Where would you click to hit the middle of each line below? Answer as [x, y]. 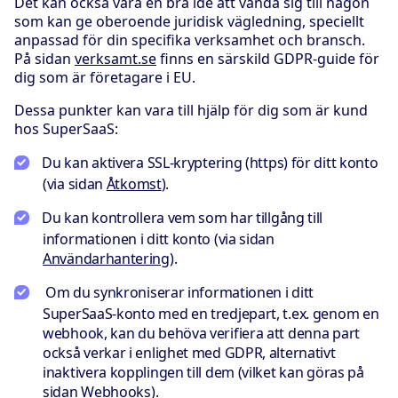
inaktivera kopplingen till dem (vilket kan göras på [203, 372]
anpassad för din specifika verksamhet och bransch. [190, 40]
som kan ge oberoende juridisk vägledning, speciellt [189, 21]
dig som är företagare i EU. [105, 77]
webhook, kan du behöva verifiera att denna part [201, 333]
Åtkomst [134, 183]
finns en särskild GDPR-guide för [268, 58]
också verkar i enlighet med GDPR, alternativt [189, 352]
